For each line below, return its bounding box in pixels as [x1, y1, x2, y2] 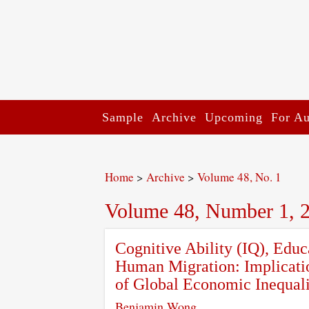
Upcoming [205, 110, 263, 124]
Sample [102, 110, 143, 124]
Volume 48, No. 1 [197, 169, 281, 185]
